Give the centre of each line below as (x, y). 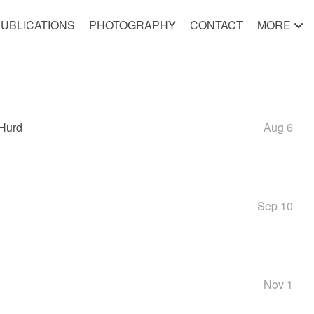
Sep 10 (275, 206)
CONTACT (216, 25)
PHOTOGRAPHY (132, 25)
